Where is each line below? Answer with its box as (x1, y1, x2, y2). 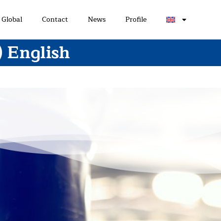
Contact (41, 14, 68, 26)
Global (1, 14, 22, 26)
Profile (125, 14, 147, 26)
